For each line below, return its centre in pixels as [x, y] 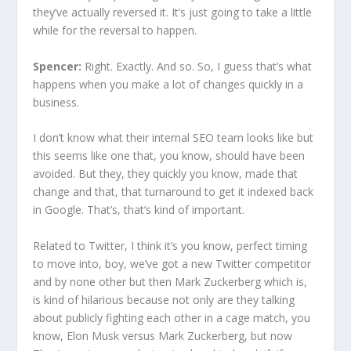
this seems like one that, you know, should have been [169, 156]
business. [56, 102]
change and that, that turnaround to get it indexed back [174, 192]
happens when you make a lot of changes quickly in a [168, 84]
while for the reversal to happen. [117, 31]
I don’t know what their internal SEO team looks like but [174, 138]
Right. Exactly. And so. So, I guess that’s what [197, 66]
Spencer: [58, 66]
